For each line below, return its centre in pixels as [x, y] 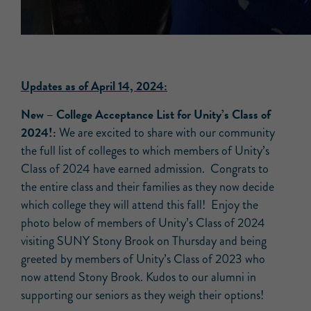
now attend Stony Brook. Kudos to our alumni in [138, 277]
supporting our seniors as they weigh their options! [142, 295]
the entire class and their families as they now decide [148, 187]
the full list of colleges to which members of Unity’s [145, 151]
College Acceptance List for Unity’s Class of [162, 114]
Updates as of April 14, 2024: [94, 86]
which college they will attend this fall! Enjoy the [140, 205]
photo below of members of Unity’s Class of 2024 [143, 223]
